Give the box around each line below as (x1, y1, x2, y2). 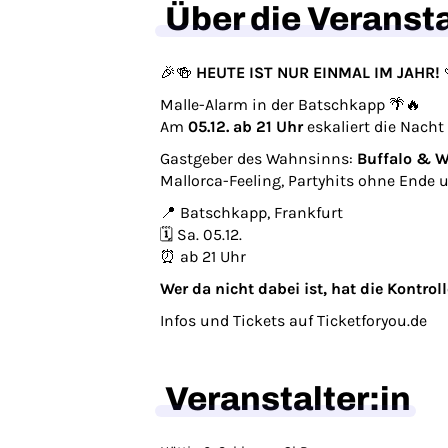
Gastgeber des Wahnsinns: (160, 149, 357, 168)
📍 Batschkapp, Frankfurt (160, 203, 343, 222)
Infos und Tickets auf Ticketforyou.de (160, 311, 427, 330)
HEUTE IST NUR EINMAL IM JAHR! (196, 63, 440, 82)
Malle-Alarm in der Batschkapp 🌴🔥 (160, 95, 421, 114)
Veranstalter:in (165, 381, 411, 417)
